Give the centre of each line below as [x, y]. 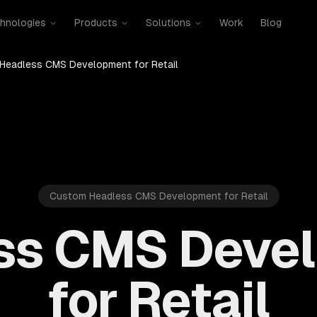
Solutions [168, 23]
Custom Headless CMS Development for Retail [158, 196]
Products [96, 23]
